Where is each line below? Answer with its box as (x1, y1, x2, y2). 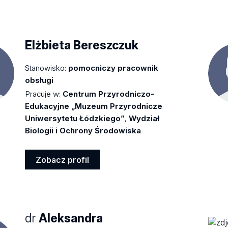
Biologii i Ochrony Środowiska (25, 125, 141, 135)
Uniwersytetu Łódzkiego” (25, 113, 125, 123)
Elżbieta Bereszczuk (25, 38, 139, 52)
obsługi (25, 75, 54, 85)
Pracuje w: (25, 89, 61, 99)
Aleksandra (39, 211, 103, 226)
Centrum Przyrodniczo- (63, 89, 155, 99)
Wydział (129, 113, 160, 123)
